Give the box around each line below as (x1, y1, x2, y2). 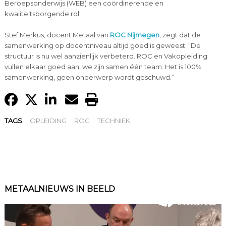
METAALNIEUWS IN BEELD (4, 184, 115, 194)
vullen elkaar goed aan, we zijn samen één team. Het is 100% (4, 62, 202, 71)
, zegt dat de (159, 30, 201, 39)
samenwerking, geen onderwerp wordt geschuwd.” (4, 73, 174, 81)
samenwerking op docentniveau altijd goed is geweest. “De (4, 41, 201, 49)
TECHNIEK (97, 116, 130, 125)
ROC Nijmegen (109, 30, 159, 39)
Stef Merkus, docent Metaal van (4, 30, 110, 39)
